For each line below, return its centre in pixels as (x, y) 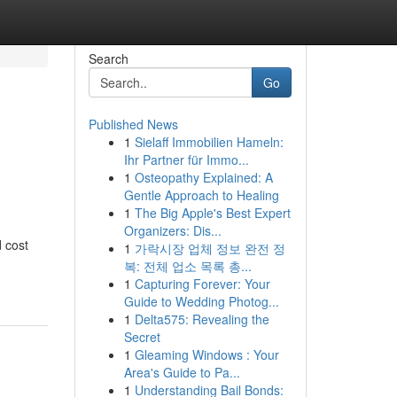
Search (108, 58)
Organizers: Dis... (172, 230)
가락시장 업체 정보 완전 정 (210, 248)
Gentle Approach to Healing (201, 195)
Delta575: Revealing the (202, 319)
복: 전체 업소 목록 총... (187, 266)
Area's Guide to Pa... (182, 372)
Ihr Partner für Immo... (186, 160)
